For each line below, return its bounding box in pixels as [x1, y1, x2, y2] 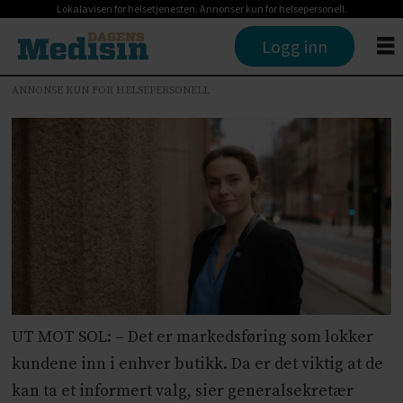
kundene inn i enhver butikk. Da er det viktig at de [12, 354, 384, 374]
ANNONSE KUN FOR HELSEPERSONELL [12, 83, 210, 97]
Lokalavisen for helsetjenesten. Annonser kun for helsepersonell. [56, 2, 347, 15]
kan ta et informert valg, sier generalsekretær [12, 381, 354, 401]
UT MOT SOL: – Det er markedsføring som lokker [12, 327, 374, 347]
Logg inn [262, 34, 328, 58]
